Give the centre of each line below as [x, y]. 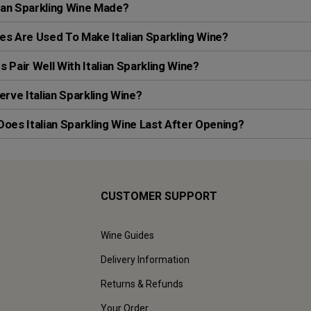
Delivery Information [145, 260]
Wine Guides [127, 236]
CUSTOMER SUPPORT [159, 196]
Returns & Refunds [142, 284]
